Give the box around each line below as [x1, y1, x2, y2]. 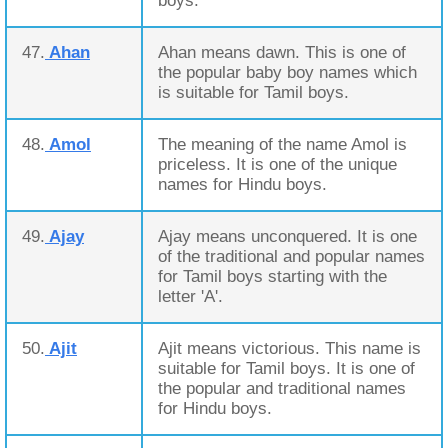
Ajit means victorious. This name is [158, 339, 421, 358]
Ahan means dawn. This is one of [158, 43, 406, 62]
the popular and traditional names [158, 379, 406, 398]
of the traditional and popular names [158, 247, 425, 266]
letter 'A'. [158, 287, 223, 306]
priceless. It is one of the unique [158, 155, 397, 174]
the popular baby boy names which [158, 63, 417, 82]
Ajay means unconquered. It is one [158, 227, 417, 246]
